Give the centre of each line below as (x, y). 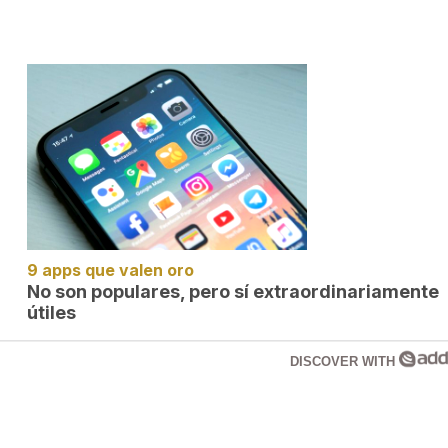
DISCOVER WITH (344, 361)
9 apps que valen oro (110, 270)
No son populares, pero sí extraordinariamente (233, 291)
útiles (51, 312)
